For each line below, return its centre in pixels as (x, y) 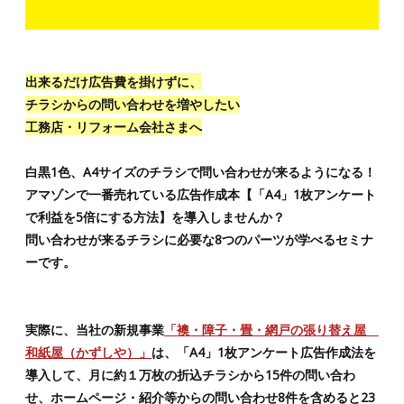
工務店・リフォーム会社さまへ (114, 126)
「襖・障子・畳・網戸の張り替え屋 (271, 329)
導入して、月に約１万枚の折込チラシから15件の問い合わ (190, 374)
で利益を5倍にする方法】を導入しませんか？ (155, 216)
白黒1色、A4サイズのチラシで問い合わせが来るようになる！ (201, 171)
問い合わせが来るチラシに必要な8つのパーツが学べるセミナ (199, 239)
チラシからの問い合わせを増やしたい (133, 104)
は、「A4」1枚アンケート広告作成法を (264, 352)
